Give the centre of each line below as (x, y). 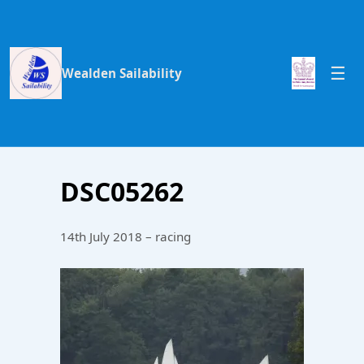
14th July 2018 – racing (126, 236)
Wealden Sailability (122, 73)
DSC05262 (122, 191)
